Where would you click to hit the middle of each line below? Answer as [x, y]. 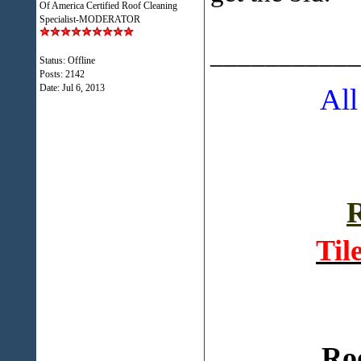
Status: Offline [67, 60]
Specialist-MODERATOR [89, 19]
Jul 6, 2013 [83, 88]
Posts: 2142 [62, 74]
